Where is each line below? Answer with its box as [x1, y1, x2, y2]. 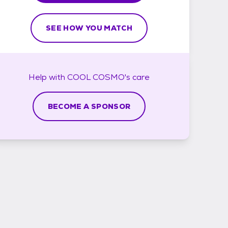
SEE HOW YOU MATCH [46, 23, 132, 33]
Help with [28, 71, 67, 82]
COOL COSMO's [67, 71, 130, 82]
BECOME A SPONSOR [47, 101, 131, 111]
